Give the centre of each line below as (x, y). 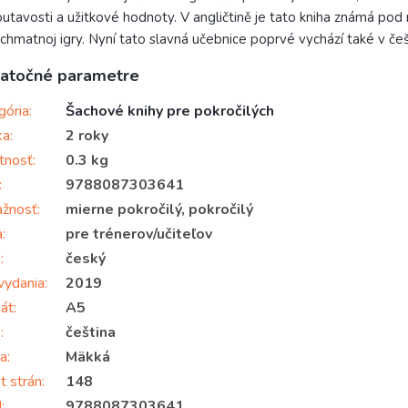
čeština (91, 332)
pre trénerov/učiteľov (139, 234)
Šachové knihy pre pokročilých (170, 111)
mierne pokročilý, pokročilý (159, 209)
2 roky (87, 135)
